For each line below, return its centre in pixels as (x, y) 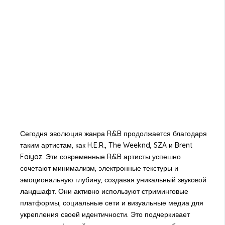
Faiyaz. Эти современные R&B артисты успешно (100, 157)
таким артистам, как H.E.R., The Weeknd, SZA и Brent (106, 145)
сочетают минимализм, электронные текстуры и (99, 168)
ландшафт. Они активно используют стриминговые (104, 192)
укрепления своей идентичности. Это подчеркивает (105, 215)
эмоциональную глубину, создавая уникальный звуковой (113, 180)
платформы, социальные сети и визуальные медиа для (111, 203)
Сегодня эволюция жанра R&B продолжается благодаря (113, 134)
